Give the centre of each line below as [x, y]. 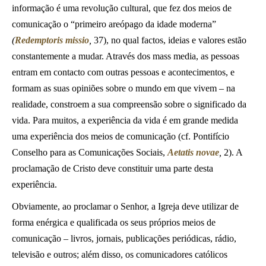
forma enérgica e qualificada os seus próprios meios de [114, 222]
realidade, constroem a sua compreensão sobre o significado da [129, 104]
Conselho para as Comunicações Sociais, [90, 152]
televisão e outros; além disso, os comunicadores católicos [120, 254]
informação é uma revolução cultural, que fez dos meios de [122, 8]
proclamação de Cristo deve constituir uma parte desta [113, 168]
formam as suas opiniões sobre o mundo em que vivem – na [123, 88]
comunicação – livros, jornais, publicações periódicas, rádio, [124, 238]
